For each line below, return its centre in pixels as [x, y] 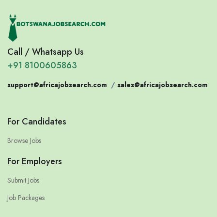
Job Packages [26, 198]
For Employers [35, 162]
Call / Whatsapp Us [46, 52]
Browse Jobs [24, 141]
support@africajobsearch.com [57, 85]
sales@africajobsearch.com [163, 85]
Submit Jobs [23, 180]
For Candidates [37, 122]
